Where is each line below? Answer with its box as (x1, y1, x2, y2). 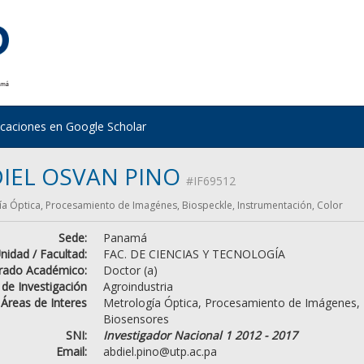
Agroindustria (102, 278, 173, 294)
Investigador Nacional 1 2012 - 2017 (102, 327, 297, 343)
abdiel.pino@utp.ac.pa (102, 343, 217, 359)
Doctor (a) (102, 262, 158, 278)
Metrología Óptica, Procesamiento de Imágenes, (102, 294, 360, 310)
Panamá (102, 229, 147, 245)
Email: (55, 343, 87, 359)
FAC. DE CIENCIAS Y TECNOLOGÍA (102, 245, 285, 262)
